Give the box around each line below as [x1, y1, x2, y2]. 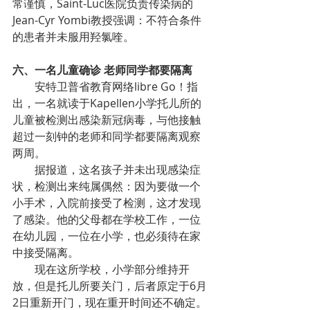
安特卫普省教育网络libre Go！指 [12, 79, 35, 94]
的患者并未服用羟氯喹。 [12, 29, 134, 44]
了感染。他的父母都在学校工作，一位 [12, 212, 201, 227]
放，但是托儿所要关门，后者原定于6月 [12, 278, 207, 293]
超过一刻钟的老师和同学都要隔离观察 [12, 129, 201, 144]
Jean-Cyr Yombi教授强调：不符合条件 [12, 12, 201, 28]
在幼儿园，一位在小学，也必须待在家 [12, 228, 201, 244]
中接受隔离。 [12, 245, 79, 260]
